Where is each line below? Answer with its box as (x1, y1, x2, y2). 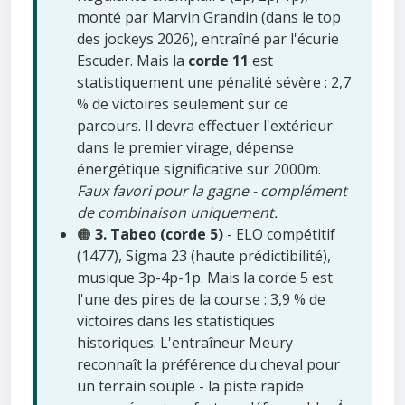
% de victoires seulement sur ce (77, 94, 288, 115)
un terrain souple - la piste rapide (77, 376, 304, 397)
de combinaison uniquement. (77, 202, 278, 223)
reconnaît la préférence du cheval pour (77, 354, 340, 375)
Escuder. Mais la (77, 51, 188, 71)
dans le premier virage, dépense (77, 137, 294, 158)
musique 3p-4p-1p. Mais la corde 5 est (77, 268, 333, 288)
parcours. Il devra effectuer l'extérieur (77, 116, 333, 137)
